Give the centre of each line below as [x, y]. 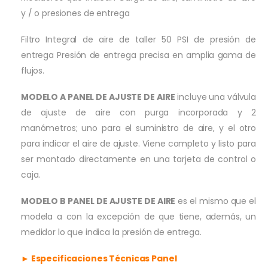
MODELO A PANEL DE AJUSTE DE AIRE [98, 97]
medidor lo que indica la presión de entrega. [111, 232]
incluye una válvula [215, 97]
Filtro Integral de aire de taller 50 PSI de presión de [138, 39]
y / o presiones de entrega [75, 13]
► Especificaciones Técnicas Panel [99, 258]
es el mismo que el [216, 201]
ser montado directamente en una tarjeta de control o [138, 159]
